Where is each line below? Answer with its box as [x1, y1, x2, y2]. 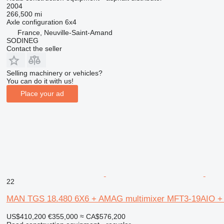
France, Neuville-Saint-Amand [17, 28, 112, 36]
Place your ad [20, 89, 64, 98]
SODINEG [6, 36, 38, 44]
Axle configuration [6, 17, 63, 26]
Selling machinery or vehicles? [6, 68, 102, 77]
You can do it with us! [6, 76, 73, 85]
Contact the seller [6, 44, 62, 52]
